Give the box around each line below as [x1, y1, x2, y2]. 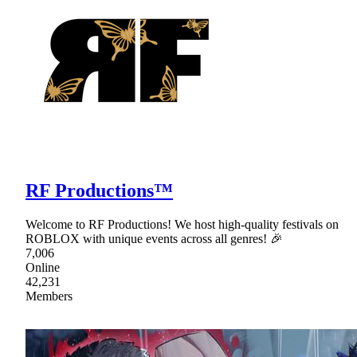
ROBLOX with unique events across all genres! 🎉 [25, 231, 283, 245]
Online [25, 260, 60, 274]
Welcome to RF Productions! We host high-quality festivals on [25, 217, 339, 231]
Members [25, 288, 73, 303]
